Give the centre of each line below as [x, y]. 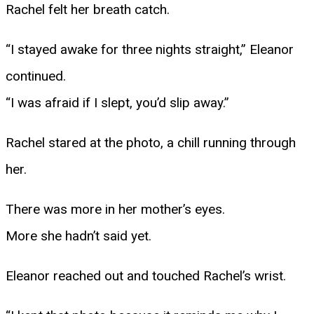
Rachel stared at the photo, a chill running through [151, 142]
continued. [36, 76]
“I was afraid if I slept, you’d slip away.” [117, 102]
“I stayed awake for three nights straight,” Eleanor [150, 49]
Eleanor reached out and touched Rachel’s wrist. [146, 275]
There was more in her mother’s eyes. [115, 209]
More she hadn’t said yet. [78, 235]
